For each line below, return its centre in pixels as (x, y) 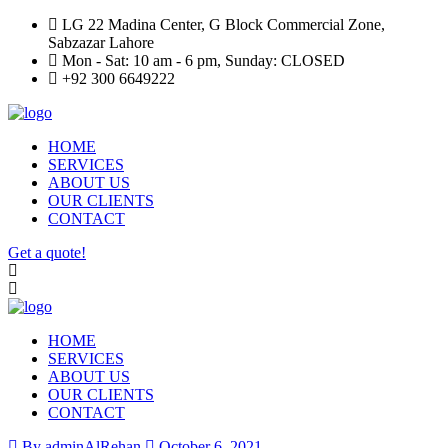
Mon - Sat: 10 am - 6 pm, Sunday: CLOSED (201, 60)
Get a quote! (47, 252)
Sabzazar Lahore (101, 42)
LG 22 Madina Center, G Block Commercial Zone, (221, 24)
